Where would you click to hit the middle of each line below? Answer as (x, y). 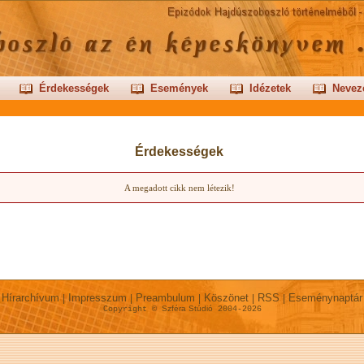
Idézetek (270, 88)
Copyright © (132, 309)
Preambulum (165, 298)
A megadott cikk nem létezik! (179, 188)
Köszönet (226, 298)
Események (179, 88)
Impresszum (97, 298)
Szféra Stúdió (187, 308)
